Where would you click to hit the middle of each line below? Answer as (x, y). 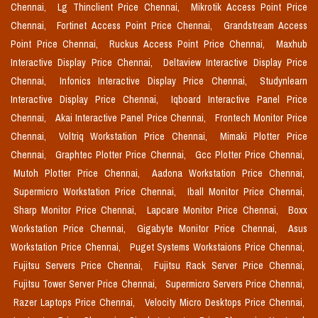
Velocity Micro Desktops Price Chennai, (224, 303)
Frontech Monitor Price (261, 118)
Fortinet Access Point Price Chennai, (137, 26)
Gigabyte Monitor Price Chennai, (210, 229)
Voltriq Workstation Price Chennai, (136, 137)
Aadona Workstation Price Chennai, (228, 174)
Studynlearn (284, 81)
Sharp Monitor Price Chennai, (77, 210)
